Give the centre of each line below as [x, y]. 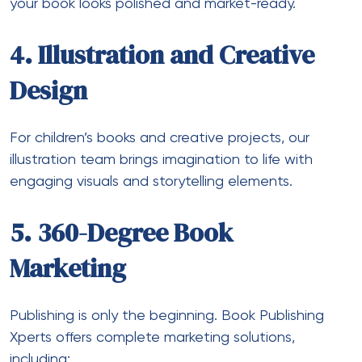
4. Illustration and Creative [162, 55]
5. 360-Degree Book [122, 232]
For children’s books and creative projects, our [160, 138]
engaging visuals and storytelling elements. [151, 181]
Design [48, 90]
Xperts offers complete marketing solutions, [152, 337]
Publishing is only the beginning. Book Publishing [167, 316]
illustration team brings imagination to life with [161, 160]
